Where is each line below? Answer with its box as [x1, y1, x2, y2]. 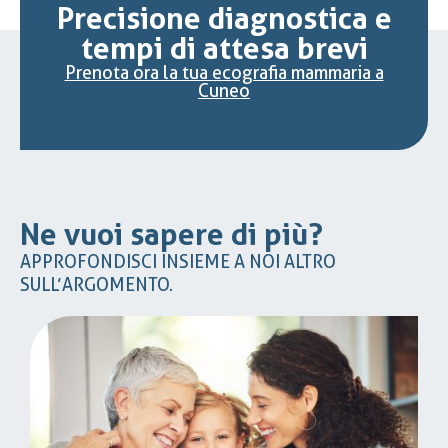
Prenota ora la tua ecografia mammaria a [64, 61, 384, 83]
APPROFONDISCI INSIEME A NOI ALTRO [20, 250, 336, 272]
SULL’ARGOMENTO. [20, 273, 173, 295]
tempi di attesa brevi [80, 30, 368, 66]
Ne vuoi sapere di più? [20, 216, 323, 252]
